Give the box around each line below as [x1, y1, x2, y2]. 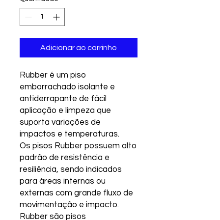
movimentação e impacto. [20, 200, 121, 209]
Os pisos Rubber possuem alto [20, 141, 137, 150]
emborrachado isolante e [20, 82, 115, 91]
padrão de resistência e [20, 153, 110, 162]
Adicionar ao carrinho [40, 44, 117, 52]
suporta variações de [20, 118, 101, 127]
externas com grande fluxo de [20, 189, 133, 197]
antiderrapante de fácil [20, 94, 107, 103]
